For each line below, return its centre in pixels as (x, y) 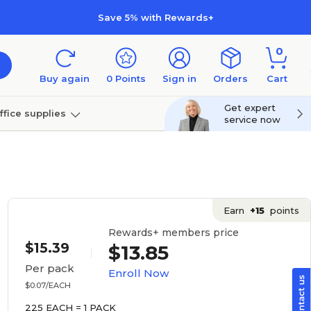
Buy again (65, 78)
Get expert (250, 108)
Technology (75, 148)
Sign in (179, 78)
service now (252, 119)
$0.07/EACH (48, 285)
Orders (230, 78)
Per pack (49, 268)
